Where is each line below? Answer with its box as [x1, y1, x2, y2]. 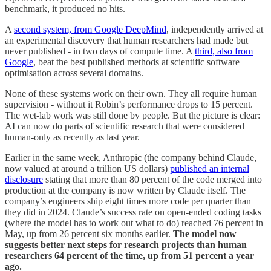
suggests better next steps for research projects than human [5, 239, 247, 250]
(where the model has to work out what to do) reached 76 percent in [5, 217, 263, 228]
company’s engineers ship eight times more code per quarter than [5, 195, 251, 206]
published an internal [170, 163, 249, 174]
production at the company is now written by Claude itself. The [5, 184, 246, 195]
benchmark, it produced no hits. [5, 3, 125, 14]
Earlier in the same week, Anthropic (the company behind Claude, [5, 152, 256, 163]
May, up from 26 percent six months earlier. [5, 228, 173, 239]
